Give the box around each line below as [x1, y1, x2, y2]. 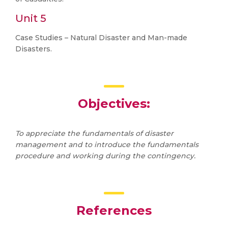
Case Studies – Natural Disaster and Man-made [15, 33, 187, 42]
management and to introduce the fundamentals [15, 140, 198, 149]
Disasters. [15, 44, 52, 53]
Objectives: [78, 96, 150, 111]
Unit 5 [15, 12, 46, 24]
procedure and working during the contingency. [15, 151, 195, 160]
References [76, 203, 152, 218]
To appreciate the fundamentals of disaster [15, 129, 174, 138]
